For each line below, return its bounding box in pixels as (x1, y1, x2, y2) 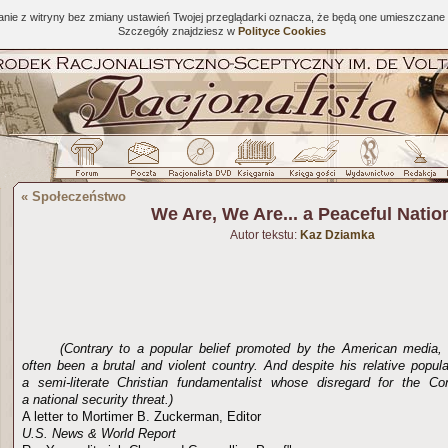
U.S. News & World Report (22, 426, 184, 441)
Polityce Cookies (237, 25, 326, 37)
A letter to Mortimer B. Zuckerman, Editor (22, 409, 261, 424)
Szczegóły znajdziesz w (117, 25, 238, 37)
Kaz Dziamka (299, 228, 375, 242)
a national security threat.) (22, 392, 181, 407)
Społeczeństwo (32, 189, 126, 204)
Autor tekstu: (229, 228, 300, 242)
